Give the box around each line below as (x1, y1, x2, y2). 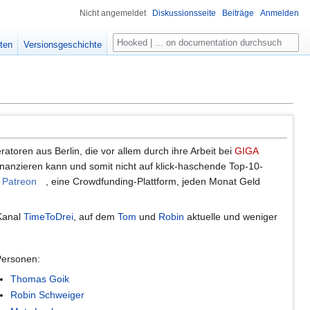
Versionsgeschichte (24, 39, 102, 51)
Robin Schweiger (10, 289, 85, 301)
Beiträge (222, 8, 254, 18)
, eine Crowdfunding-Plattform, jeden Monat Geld (46, 175, 260, 187)
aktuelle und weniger (184, 210, 277, 222)
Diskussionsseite (152, 8, 216, 18)
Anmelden (260, 8, 299, 18)
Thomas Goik (10, 273, 70, 284)
